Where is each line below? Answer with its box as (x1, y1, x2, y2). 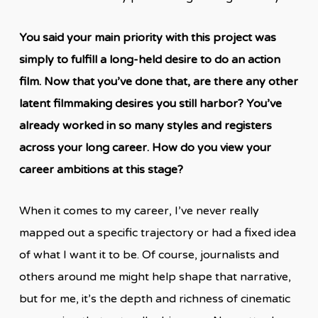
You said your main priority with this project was (18, 30, 276, 45)
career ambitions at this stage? (18, 162, 186, 177)
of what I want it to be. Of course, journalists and (18, 247, 279, 262)
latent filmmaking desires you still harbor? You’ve (18, 96, 282, 111)
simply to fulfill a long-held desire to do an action (18, 52, 280, 67)
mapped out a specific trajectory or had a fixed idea (18, 225, 296, 240)
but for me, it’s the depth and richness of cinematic (18, 291, 290, 306)
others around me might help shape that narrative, (18, 269, 291, 284)
